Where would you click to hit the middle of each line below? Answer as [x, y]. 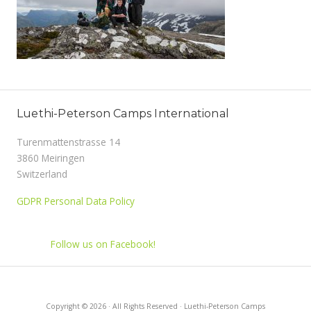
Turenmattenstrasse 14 [68, 142]
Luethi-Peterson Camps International [123, 114]
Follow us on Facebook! [103, 244]
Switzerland [42, 174]
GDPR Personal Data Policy [76, 201]
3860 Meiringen [51, 158]
